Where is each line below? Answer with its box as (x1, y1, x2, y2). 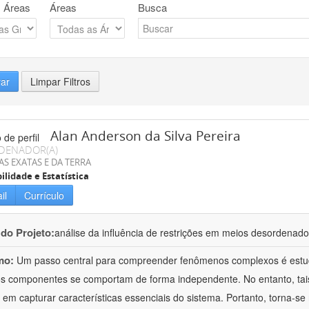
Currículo (24, 188, 64, 203)
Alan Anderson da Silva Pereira (50, 127, 241, 146)
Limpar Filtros (30, 74, 90, 89)
